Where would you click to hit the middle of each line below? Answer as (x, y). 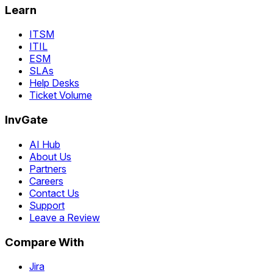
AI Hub (45, 144)
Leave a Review (65, 217)
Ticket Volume (61, 95)
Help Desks (54, 83)
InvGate (26, 120)
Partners (48, 168)
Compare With (44, 242)
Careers (46, 181)
